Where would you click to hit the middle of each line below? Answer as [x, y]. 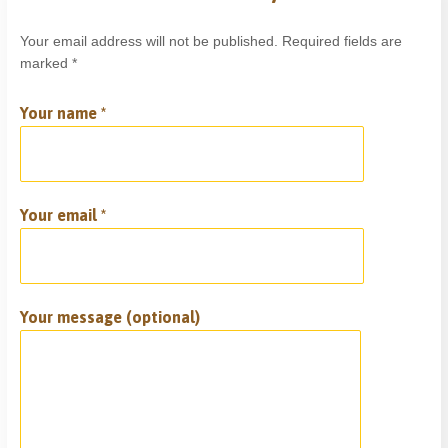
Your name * [63, 113]
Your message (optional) [110, 317]
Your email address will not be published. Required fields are [211, 41]
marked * [49, 63]
